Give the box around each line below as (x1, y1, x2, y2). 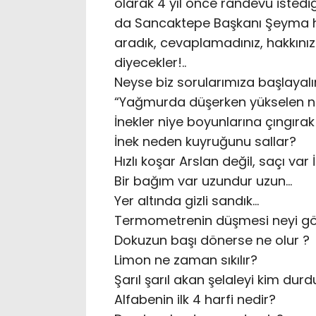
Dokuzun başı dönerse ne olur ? (114, 231, 310, 250)
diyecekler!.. (114, 54, 186, 72)
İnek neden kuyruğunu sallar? (114, 133, 296, 151)
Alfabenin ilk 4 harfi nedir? (114, 291, 276, 309)
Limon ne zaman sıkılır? (114, 251, 257, 269)
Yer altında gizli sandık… (114, 192, 259, 210)
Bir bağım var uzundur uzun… (114, 172, 292, 190)
